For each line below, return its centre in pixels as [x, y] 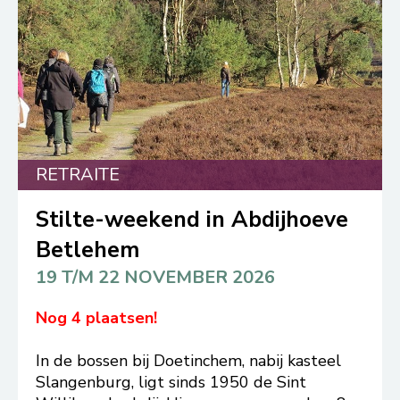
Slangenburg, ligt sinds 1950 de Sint [171, 382]
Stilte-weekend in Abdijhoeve [192, 220]
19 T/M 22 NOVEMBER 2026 [155, 277]
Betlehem [87, 250]
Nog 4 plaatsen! [96, 318]
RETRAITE [78, 175]
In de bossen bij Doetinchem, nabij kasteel [188, 361]
